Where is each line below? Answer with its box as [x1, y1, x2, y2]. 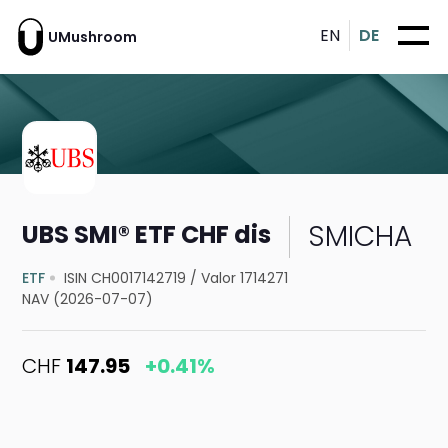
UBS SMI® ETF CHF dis [22, 217, 272, 251]
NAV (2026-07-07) [22, 289, 154, 310]
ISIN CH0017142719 [64, 268, 187, 289]
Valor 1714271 [201, 268, 289, 289]
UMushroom [48, 26, 137, 47]
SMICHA [308, 217, 413, 257]
